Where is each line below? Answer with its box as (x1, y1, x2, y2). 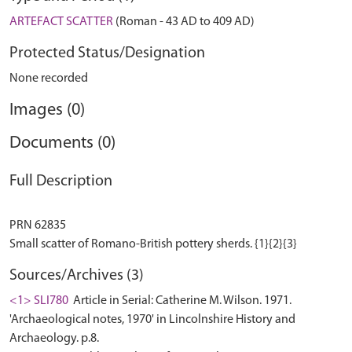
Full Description (9, 174, 112, 189)
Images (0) (9, 101, 85, 119)
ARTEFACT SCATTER (9, 16, 113, 28)
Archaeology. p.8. (9, 332, 99, 345)
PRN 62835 (9, 219, 66, 232)
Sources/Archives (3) (9, 268, 144, 284)
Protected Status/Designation (9, 46, 205, 61)
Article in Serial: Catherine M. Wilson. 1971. (71, 295, 291, 307)
